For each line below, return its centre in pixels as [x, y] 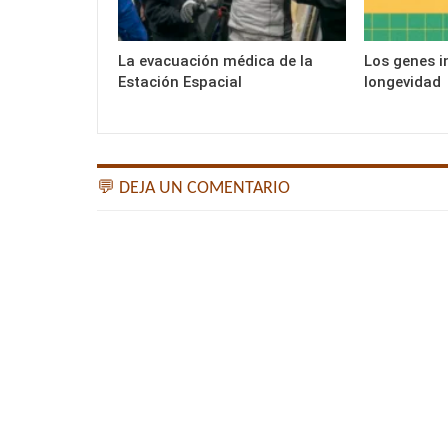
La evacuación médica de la [215, 60]
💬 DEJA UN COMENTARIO [193, 188]
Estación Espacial [180, 81]
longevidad [402, 81]
